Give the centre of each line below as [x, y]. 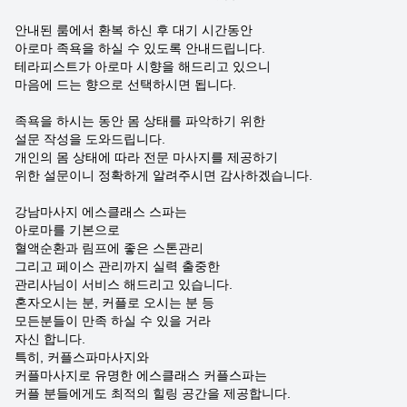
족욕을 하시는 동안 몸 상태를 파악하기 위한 [140, 121]
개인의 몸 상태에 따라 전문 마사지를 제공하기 [146, 157]
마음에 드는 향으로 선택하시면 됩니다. [125, 84]
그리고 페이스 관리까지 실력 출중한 [117, 266]
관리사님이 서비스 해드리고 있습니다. [124, 284]
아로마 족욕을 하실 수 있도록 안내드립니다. [140, 48]
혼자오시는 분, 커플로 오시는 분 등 [114, 303]
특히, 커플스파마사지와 [82, 357]
